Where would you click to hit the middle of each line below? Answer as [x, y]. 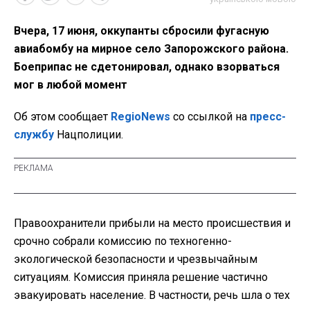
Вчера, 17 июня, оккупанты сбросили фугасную [142, 31]
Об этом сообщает [62, 117]
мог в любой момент [71, 85]
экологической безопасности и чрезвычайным [136, 259]
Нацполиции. [89, 135]
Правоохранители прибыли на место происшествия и [152, 224]
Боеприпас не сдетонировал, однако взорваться [147, 67]
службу [34, 135]
